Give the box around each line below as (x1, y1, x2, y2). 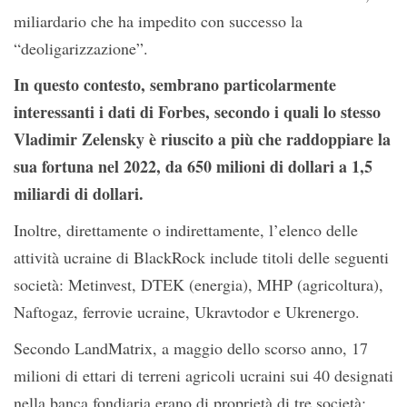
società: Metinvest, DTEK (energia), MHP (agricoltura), (14, 273, 383, 295)
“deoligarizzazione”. (14, 37, 148, 59)
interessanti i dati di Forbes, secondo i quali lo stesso (14, 100, 381, 124)
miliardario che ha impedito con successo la (14, 10, 303, 32)
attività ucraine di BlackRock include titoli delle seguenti (14, 246, 389, 268)
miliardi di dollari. (14, 182, 144, 205)
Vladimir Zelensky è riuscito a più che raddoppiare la (14, 127, 391, 151)
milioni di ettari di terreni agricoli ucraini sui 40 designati (14, 364, 393, 386)
